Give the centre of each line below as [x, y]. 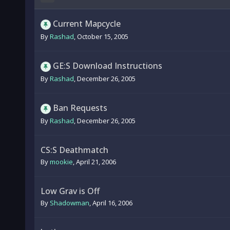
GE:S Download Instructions [107, 66]
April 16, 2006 [112, 203]
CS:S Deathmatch [74, 150]
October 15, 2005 [102, 36]
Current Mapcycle [87, 24]
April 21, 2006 [96, 162]
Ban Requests [80, 108]
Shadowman [69, 203]
